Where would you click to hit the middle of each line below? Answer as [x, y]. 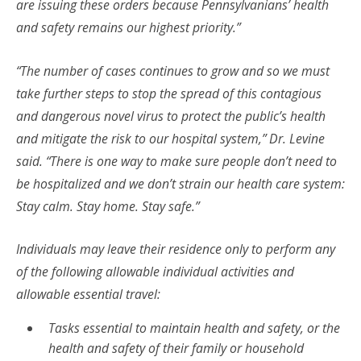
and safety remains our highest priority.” [128, 28]
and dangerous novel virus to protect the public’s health [171, 116]
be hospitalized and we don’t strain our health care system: [180, 183]
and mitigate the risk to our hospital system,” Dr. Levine [170, 138]
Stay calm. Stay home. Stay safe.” [108, 206]
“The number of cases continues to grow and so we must [173, 71]
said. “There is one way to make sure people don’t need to [176, 161]
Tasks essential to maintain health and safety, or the [194, 328]
